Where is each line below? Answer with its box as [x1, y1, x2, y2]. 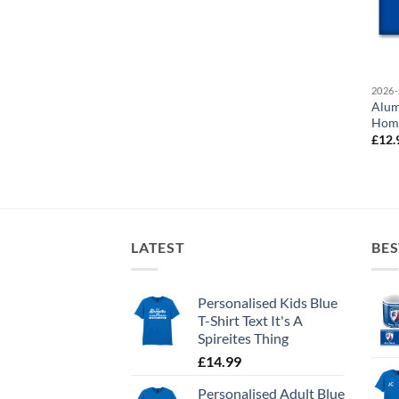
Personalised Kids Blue [198, 293, 338, 311]
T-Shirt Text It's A [198, 311, 303, 329]
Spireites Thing [198, 329, 289, 346]
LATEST [131, 239, 185, 256]
